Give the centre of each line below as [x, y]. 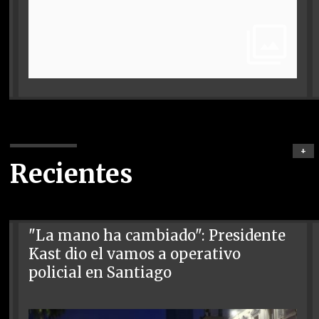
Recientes [71, 174]
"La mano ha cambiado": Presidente [157, 235]
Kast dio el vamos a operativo [135, 254]
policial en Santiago [100, 272]
